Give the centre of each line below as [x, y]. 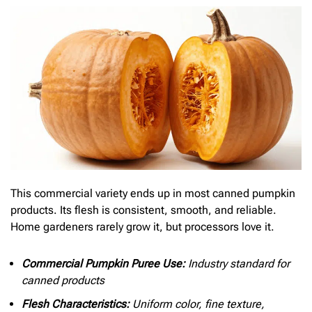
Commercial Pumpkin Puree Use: [103, 263]
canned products [63, 280]
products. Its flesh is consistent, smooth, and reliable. [143, 210]
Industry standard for [237, 263]
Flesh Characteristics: [76, 304]
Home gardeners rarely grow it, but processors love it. [142, 226]
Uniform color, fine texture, [197, 304]
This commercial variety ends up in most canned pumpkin [153, 193]
